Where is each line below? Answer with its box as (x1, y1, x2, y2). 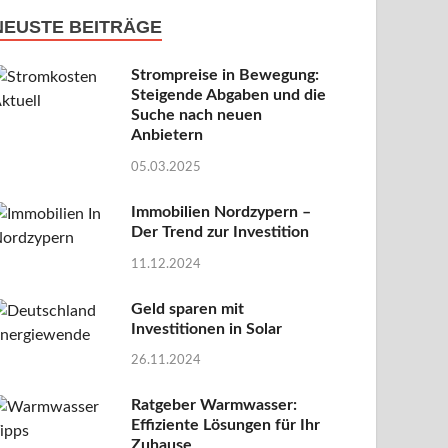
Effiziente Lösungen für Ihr (131, 417, 321, 434)
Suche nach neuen (131, 107, 263, 123)
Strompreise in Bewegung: (131, 67, 320, 83)
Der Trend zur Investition (131, 223, 310, 240)
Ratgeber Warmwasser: (131, 397, 298, 414)
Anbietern (131, 127, 204, 143)
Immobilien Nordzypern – (131, 203, 312, 220)
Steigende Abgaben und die (131, 87, 327, 103)
